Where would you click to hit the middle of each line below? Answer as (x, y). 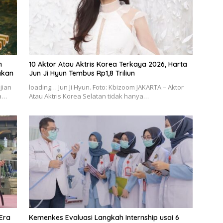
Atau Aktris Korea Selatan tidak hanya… (89, 96)
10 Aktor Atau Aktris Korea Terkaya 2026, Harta (108, 64)
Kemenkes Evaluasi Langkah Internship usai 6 (104, 217)
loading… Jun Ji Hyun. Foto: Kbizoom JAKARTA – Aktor (106, 87)
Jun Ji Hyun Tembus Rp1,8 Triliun (82, 73)
